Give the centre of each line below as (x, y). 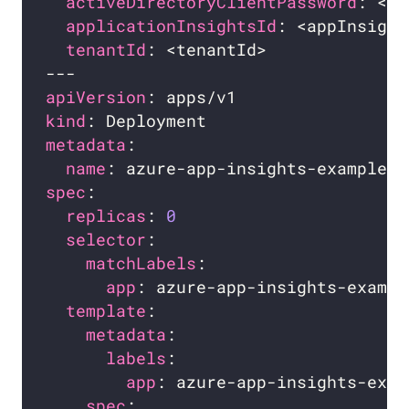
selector (106, 240)
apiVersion (96, 98)
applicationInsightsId (172, 26)
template (106, 311)
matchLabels (142, 264)
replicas (106, 216)
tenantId (106, 50)
